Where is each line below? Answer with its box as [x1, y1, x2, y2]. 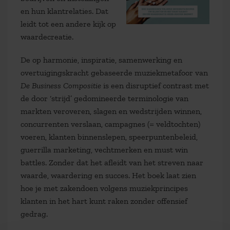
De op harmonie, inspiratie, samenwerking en [21, 55, 182, 65]
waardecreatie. [21, 32, 73, 42]
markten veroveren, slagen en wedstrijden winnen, [21, 106, 202, 116]
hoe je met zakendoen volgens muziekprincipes [21, 183, 188, 193]
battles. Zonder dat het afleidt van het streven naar [21, 158, 203, 167]
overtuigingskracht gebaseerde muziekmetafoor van [21, 68, 208, 78]
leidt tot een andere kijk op [21, 19, 116, 29]
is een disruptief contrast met [101, 81, 209, 90]
